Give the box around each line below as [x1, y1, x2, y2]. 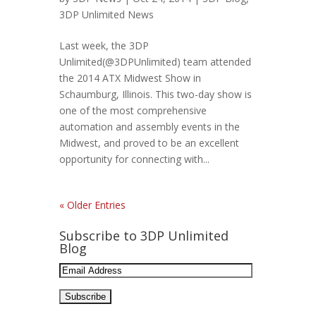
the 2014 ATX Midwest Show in [59, 71, 201, 85]
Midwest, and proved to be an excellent [59, 136, 239, 150]
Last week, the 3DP [59, 39, 149, 52]
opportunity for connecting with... [59, 152, 209, 166]
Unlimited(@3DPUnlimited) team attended [59, 55, 251, 68]
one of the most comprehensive [59, 104, 207, 117]
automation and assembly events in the [59, 120, 240, 133]
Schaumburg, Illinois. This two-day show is [59, 87, 252, 101]
